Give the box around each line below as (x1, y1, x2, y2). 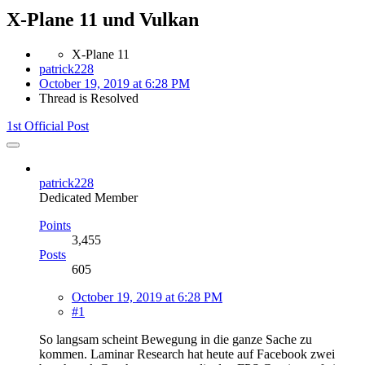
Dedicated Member (39, 190, 138, 204)
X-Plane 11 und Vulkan (7, 8, 199, 30)
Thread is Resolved (39, 90, 139, 105)
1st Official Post (7, 118, 89, 133)
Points (39, 218, 71, 232)
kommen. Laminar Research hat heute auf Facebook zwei (39, 346, 335, 361)
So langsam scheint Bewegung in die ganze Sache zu (39, 332, 312, 346)
